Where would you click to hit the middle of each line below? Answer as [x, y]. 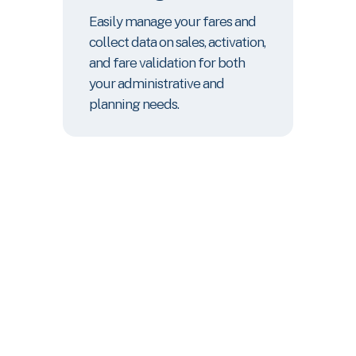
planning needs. [134, 103]
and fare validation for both [167, 62]
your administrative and [157, 83]
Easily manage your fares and [172, 21]
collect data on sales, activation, [177, 41]
